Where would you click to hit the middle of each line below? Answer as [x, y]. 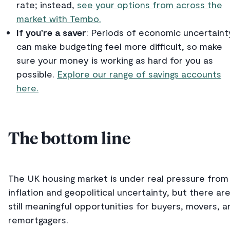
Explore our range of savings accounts [139, 74]
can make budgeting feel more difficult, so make [119, 46]
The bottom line [69, 139]
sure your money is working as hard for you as [115, 60]
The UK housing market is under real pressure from [118, 178]
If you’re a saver [51, 33]
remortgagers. [38, 220]
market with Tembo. [59, 19]
